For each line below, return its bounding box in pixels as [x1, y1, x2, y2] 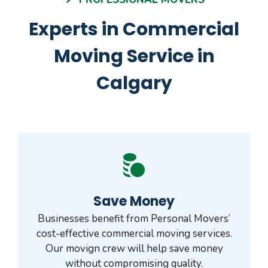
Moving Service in [53, 43, 215, 69]
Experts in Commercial [29, 16, 239, 42]
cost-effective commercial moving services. [36, 226, 232, 240]
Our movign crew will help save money [45, 241, 223, 255]
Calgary [96, 70, 172, 96]
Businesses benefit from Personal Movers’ [38, 211, 230, 226]
